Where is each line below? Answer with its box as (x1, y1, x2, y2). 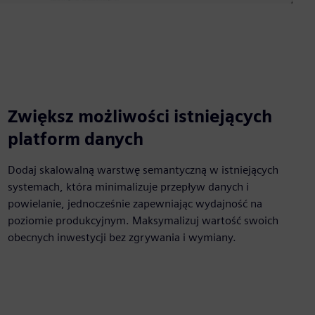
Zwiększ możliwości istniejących (7, 105, 272, 127)
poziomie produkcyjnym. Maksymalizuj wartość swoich (7, 213, 278, 227)
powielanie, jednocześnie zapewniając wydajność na (7, 196, 262, 210)
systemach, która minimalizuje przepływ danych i (7, 179, 249, 193)
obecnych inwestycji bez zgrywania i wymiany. (7, 230, 236, 244)
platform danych (7, 128, 143, 149)
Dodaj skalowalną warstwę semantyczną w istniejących (7, 162, 278, 176)
